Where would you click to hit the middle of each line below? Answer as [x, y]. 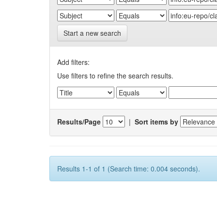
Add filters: [73, 62]
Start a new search [92, 33]
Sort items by [156, 121]
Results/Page [79, 121]
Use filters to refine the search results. [115, 76]
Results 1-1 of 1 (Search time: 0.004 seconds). [129, 169]
